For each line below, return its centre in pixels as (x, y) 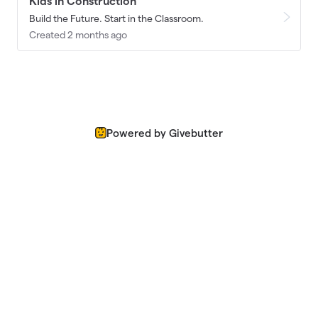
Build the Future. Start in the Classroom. (116, 18)
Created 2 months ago (78, 34)
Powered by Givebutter (165, 133)
